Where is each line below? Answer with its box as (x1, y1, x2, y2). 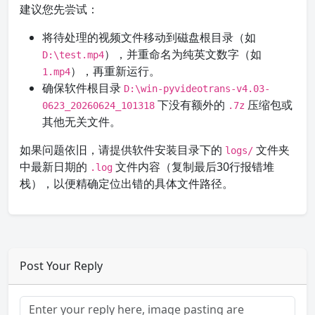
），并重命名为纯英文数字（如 (104, 46, 262, 62)
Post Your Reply (20, 258, 103, 274)
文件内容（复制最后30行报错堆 (112, 159, 274, 174)
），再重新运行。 (70, 63, 160, 79)
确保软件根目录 (42, 80, 124, 96)
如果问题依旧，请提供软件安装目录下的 (20, 142, 225, 157)
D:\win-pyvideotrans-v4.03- (124, 83, 270, 94)
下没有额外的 (155, 97, 228, 112)
